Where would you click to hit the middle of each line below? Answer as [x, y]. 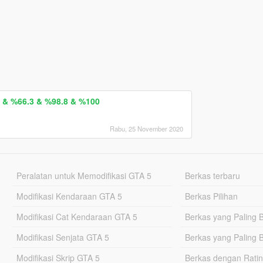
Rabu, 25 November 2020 [146, 128]
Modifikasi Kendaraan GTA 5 [69, 196]
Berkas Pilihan [212, 196]
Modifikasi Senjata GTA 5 [63, 237]
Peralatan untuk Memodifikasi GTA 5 [84, 175]
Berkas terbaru [213, 175]
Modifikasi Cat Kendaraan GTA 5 [77, 216]
